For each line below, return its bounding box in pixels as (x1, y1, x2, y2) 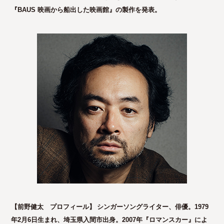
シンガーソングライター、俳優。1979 (97, 203, 209, 210)
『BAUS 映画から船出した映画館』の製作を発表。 (11, 6, 161, 13)
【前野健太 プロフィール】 (11, 203, 96, 210)
